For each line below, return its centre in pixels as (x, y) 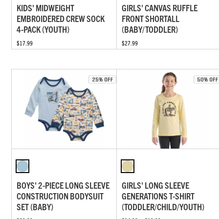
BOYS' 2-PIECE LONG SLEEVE (63, 185)
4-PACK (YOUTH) (43, 29)
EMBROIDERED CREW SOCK (61, 18)
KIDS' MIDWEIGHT (45, 7)
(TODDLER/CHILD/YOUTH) (163, 207)
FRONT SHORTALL (151, 18)
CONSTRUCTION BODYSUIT (60, 196)
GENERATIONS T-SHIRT (158, 196)
